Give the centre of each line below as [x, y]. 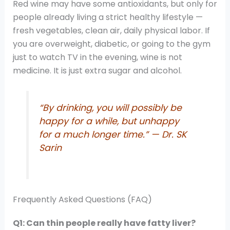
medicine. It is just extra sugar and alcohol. [97, 70]
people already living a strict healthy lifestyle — [108, 17]
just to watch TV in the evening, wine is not [97, 57]
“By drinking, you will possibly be [111, 108]
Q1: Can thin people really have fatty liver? [104, 223]
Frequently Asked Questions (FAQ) [82, 199]
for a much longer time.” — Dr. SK [113, 134]
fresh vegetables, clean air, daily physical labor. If [111, 30]
